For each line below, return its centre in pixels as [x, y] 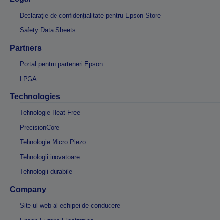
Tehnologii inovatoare [50, 157]
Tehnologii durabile [46, 172]
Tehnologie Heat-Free [50, 113]
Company [28, 189]
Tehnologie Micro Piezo [53, 142]
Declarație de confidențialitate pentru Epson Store [90, 15]
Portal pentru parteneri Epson [61, 64]
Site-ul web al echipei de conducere [70, 206]
